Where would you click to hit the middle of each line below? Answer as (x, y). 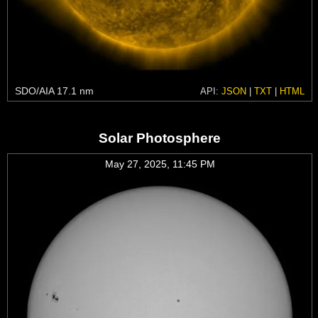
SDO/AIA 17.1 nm (54, 91)
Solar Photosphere (160, 138)
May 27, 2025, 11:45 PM (160, 164)
